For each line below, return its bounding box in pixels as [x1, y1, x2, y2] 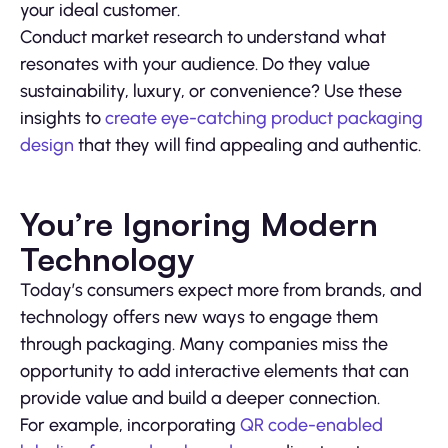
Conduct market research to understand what [20, 26, 386, 49]
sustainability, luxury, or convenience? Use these [20, 80, 402, 103]
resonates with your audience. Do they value [20, 53, 370, 76]
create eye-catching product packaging [105, 107, 423, 130]
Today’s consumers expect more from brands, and [20, 279, 422, 302]
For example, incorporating [20, 414, 240, 437]
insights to [20, 107, 105, 130]
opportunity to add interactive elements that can [20, 360, 409, 383]
